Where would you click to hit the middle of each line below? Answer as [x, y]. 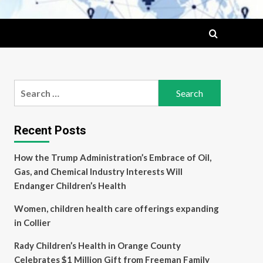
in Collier [32, 222]
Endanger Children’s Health [70, 186]
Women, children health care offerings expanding [116, 208]
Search [28, 87]
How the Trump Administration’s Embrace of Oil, [112, 157]
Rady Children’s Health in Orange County [97, 245]
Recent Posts [50, 130]
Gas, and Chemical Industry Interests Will [98, 171]
